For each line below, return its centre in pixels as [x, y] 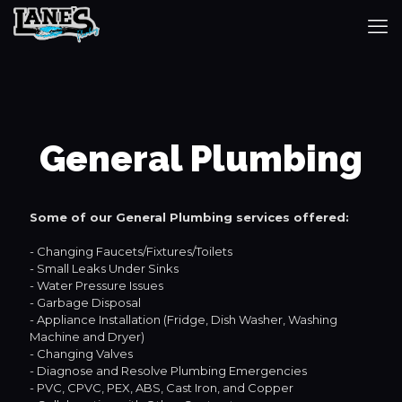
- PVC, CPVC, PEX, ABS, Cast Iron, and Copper [162, 388]
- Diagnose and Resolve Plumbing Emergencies [168, 371]
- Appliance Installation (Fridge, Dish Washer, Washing [184, 319]
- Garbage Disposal [85, 302]
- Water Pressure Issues [96, 285]
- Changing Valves [81, 354]
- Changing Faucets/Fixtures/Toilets [131, 251]
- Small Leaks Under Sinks [104, 268]
